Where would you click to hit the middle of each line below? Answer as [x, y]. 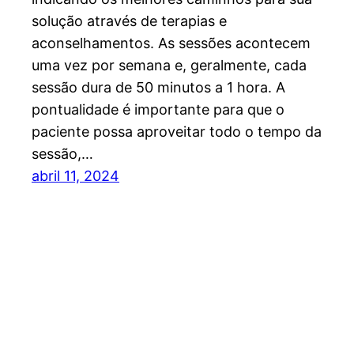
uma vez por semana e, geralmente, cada [169, 65]
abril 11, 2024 [75, 175]
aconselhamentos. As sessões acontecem [171, 43]
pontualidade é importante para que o [158, 109]
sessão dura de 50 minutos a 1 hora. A [158, 87]
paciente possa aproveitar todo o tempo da [177, 131]
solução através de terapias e [129, 21]
